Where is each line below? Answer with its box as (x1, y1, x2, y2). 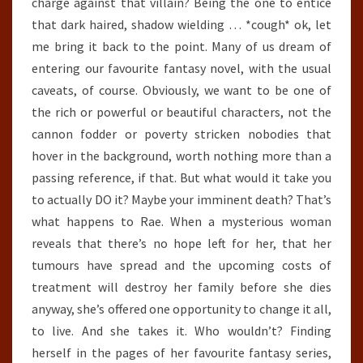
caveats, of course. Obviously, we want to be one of (32, 82, 331, 98)
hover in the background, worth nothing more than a (32, 147, 331, 164)
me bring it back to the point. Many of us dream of (32, 38, 331, 54)
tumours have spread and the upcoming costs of (32, 257, 331, 273)
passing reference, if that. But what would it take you (32, 169, 331, 186)
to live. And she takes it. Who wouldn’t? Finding (32, 322, 331, 339)
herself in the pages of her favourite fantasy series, (32, 344, 331, 361)
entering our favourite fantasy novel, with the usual (32, 60, 331, 76)
